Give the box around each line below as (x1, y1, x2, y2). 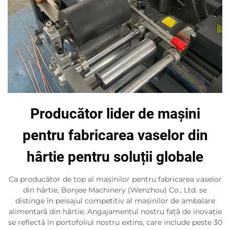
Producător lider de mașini (30, 105, 200, 122)
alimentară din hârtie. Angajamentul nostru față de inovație (8, 207, 222, 216)
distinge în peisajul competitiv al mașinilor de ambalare (15, 196, 215, 205)
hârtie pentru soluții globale (27, 148, 203, 165)
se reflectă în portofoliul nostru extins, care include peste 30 (8, 218, 222, 227)
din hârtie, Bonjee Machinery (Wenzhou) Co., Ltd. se (23, 185, 207, 195)
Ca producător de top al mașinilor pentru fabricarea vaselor (8, 175, 222, 184)
